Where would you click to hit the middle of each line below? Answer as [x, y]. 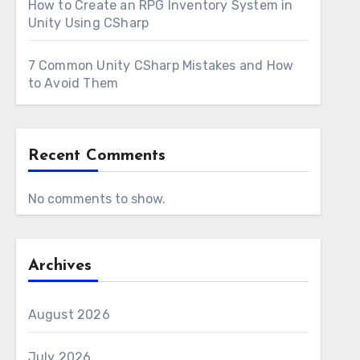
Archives [59, 266]
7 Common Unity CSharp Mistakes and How [161, 65]
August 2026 [69, 315]
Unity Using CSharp [88, 23]
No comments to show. [96, 199]
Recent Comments [96, 156]
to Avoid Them [73, 83]
